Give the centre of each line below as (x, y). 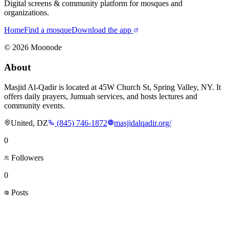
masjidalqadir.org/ (143, 123)
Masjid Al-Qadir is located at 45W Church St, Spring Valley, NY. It (112, 87)
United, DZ (29, 123)
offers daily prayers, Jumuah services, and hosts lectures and (101, 96)
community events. (35, 105)
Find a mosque (48, 30)
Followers (26, 157)
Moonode (45, 48)
